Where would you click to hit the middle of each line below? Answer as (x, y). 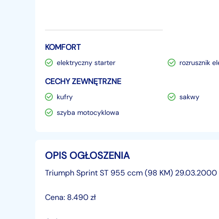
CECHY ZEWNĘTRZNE (83, 81)
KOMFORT (63, 47)
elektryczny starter (86, 63)
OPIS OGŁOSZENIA (87, 155)
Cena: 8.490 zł (70, 197)
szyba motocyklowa (88, 112)
